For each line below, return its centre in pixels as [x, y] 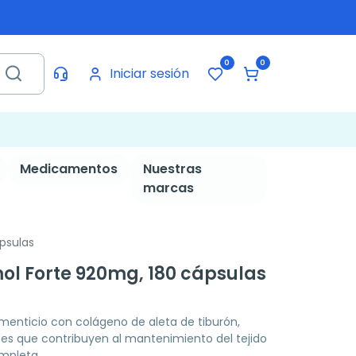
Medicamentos [68, 169]
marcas [168, 188]
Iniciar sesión [149, 73]
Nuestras [172, 169]
